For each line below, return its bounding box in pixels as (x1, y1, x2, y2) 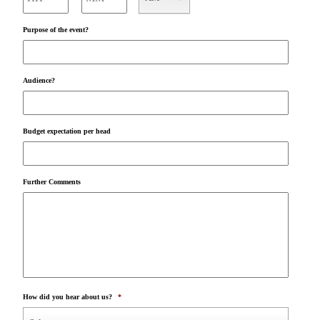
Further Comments (22, 178, 81, 186)
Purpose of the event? (22, 26, 89, 34)
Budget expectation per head (22, 127, 111, 136)
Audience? (22, 76, 55, 85)
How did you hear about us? (22, 293, 112, 301)
